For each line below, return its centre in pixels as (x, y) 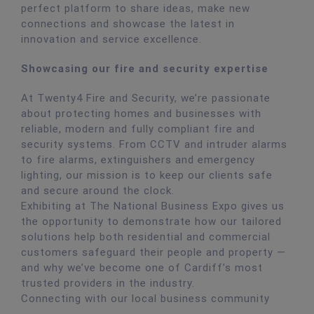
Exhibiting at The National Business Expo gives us (152, 206)
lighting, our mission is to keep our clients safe (146, 175)
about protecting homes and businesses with (141, 113)
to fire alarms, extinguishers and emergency (138, 159)
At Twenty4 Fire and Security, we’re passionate (145, 98)
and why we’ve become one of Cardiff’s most (142, 267)
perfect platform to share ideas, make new (135, 8)
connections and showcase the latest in (128, 23)
